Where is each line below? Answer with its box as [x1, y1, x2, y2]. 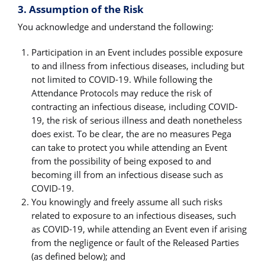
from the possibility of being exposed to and [31, 154, 212, 167]
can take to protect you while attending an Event [31, 141, 228, 153]
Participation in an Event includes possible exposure [31, 46, 243, 58]
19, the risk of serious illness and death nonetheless [31, 114, 243, 126]
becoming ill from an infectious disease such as [31, 168, 224, 180]
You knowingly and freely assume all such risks [31, 195, 223, 208]
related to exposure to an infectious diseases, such [31, 209, 237, 221]
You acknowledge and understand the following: [18, 20, 214, 33]
